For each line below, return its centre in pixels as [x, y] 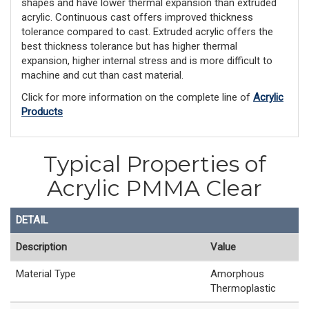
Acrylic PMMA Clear [154, 188]
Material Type [46, 273]
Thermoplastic [243, 288]
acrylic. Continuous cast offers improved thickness [137, 18]
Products [42, 111]
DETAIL [32, 220]
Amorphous [237, 273]
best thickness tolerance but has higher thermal [129, 47]
